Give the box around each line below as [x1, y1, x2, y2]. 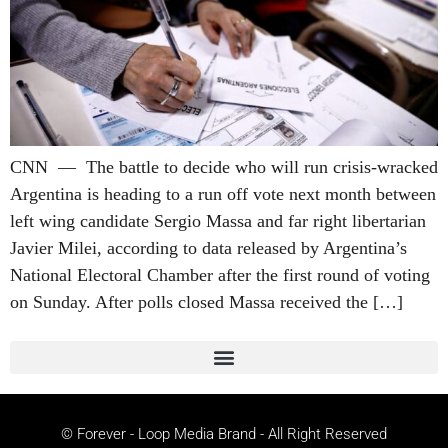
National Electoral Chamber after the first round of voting [10, 265, 430, 286]
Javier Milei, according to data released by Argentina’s [10, 238, 407, 259]
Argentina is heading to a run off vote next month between [10, 184, 436, 205]
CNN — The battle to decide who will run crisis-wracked [10, 157, 438, 178]
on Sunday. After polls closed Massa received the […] [10, 292, 403, 313]
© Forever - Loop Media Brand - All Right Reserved [61, 424, 387, 443]
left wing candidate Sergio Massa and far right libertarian [10, 211, 426, 232]
